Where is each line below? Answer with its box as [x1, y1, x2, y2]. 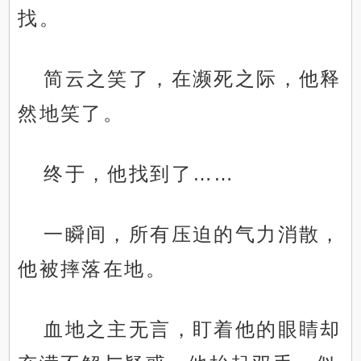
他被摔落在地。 [18, 258, 168, 280]
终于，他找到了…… [44, 163, 235, 185]
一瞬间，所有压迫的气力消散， [44, 223, 342, 246]
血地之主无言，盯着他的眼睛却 [44, 318, 342, 341]
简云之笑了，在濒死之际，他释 [44, 68, 342, 90]
